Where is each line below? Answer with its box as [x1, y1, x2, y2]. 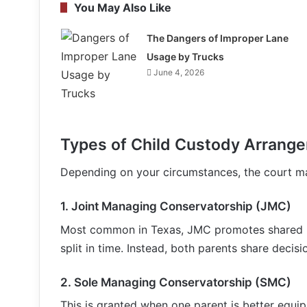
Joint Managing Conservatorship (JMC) [71, 199, 291, 213]
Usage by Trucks [146, 50, 224, 62]
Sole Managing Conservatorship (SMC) [74, 275, 291, 289]
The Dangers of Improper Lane [146, 32, 288, 44]
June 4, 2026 [153, 66, 204, 77]
